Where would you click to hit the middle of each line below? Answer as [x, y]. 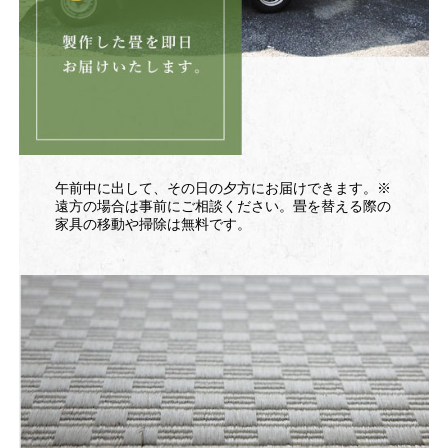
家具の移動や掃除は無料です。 [153, 223]
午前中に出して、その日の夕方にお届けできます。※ [223, 187]
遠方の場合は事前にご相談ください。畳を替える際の [223, 205]
